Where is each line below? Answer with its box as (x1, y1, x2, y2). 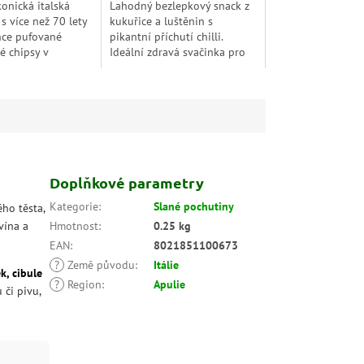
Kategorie (50, 198, 99, 214)
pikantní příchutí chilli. (110, 29, 223, 45)
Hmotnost (50, 218, 99, 233)
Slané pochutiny (154, 198, 235, 214)
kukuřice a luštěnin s (110, 14, 214, 29)
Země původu (64, 257, 136, 272)
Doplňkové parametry (50, 172, 205, 192)
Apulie (154, 276, 186, 292)
